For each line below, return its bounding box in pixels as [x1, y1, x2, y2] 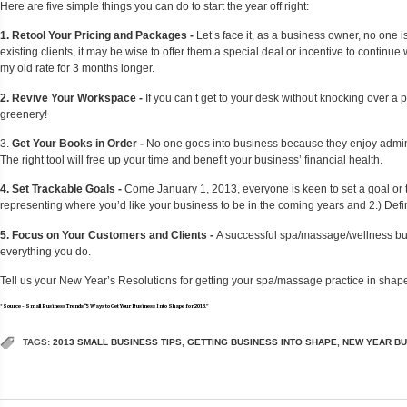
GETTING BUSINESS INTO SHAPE [187, 337, 337, 348]
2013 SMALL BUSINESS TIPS [53, 337, 182, 348]
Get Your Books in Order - [12, 136, 146, 150]
